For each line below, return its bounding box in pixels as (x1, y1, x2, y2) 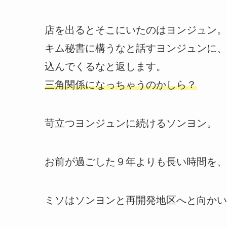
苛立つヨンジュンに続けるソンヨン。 (45, 118, 217, 129)
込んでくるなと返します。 (45, 61, 166, 72)
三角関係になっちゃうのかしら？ (45, 79, 197, 91)
